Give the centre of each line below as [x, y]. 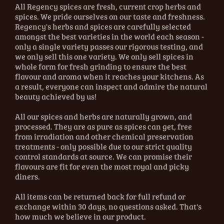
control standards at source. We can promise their [103, 156]
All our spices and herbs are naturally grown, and [103, 116]
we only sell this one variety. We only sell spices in [104, 56]
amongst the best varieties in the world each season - [109, 36]
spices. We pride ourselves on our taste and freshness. [110, 16]
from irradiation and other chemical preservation [104, 136]
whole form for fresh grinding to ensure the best [101, 66]
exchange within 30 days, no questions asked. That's [108, 206]
